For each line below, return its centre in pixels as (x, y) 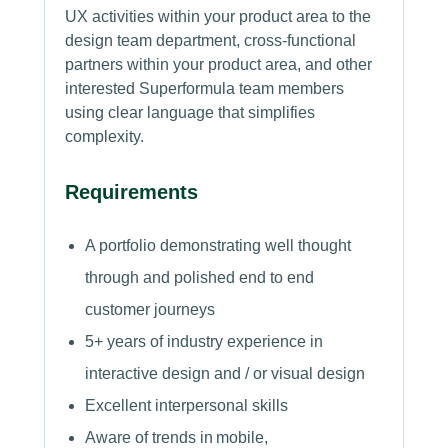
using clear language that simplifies (190, 113)
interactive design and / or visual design (225, 374)
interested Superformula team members (205, 89)
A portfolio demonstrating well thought (218, 246)
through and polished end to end (200, 278)
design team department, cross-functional (211, 41)
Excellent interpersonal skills (187, 406)
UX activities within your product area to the (218, 17)
